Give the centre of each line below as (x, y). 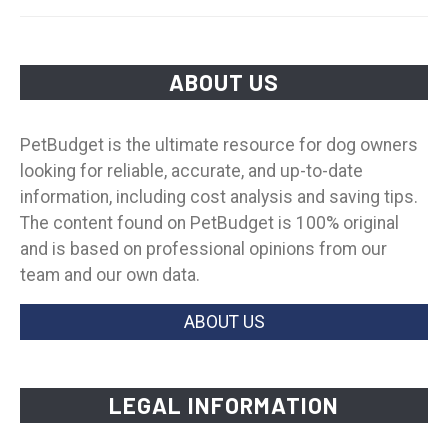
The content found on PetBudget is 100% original (209, 222)
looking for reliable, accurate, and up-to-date (191, 170)
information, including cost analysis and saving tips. (219, 196)
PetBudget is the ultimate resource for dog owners (219, 144)
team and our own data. (110, 274)
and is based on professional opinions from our (203, 248)
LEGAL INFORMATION (224, 404)
